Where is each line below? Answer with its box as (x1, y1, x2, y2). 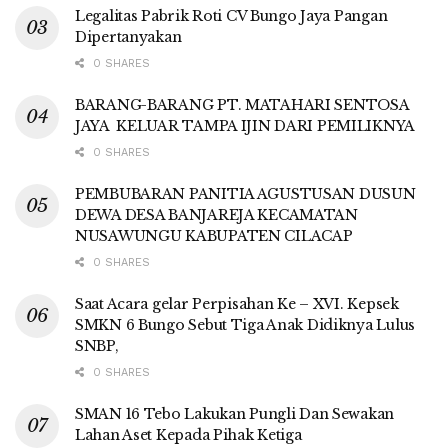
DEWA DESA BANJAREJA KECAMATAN (75, 205, 358, 224)
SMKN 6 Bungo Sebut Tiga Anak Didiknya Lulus (75, 315, 415, 334)
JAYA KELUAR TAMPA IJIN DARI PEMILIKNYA (75, 116, 416, 135)
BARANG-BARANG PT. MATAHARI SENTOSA (75, 95, 409, 114)
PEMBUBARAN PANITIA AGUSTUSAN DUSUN (75, 184, 416, 203)
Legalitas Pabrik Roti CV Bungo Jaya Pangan (75, 6, 388, 25)
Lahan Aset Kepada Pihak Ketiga (75, 425, 302, 444)
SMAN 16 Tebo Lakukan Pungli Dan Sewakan (75, 404, 395, 423)
